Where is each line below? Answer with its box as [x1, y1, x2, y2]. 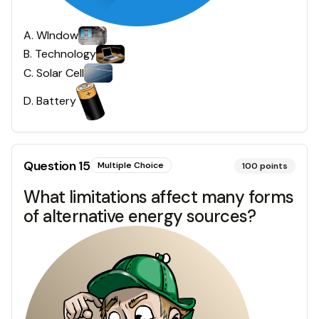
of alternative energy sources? [23, 204, 256, 227]
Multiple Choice [98, 159, 164, 171]
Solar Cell [36, 65, 84, 80]
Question [23, 157, 78, 174]
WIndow [36, 27, 78, 43]
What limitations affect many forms [23, 185, 294, 208]
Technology [35, 46, 96, 62]
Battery [36, 93, 76, 109]
